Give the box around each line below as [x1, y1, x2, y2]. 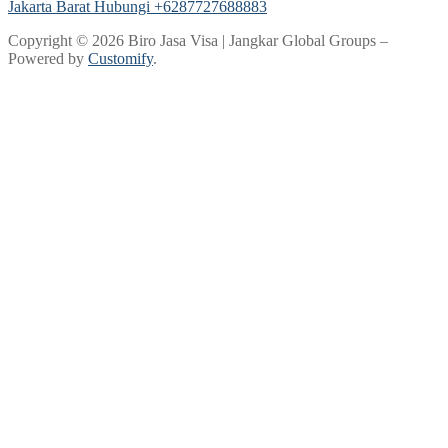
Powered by [8, 49, 88, 67]
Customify [88, 49, 153, 67]
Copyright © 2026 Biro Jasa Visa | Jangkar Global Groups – [8, 31, 388, 49]
